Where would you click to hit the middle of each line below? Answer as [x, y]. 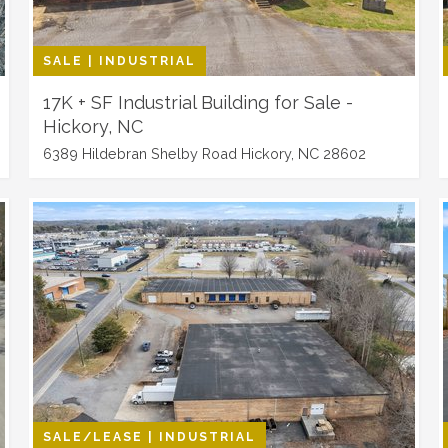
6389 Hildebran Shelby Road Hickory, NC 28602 [205, 153]
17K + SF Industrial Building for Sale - [198, 102]
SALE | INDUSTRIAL [120, 61]
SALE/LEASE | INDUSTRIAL [150, 437]
